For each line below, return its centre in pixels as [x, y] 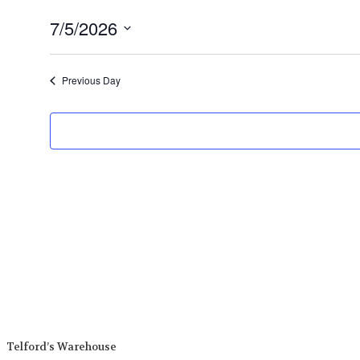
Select [67, 48]
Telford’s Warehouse [61, 347]
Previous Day [91, 80]
